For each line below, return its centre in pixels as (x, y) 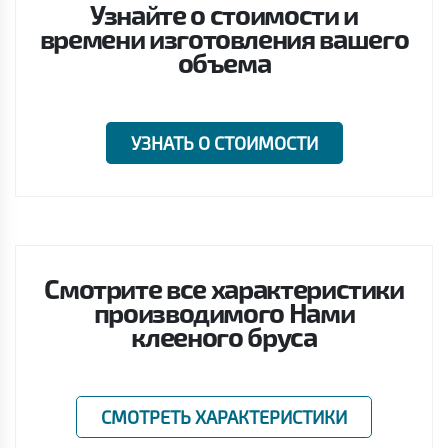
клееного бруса (224, 336)
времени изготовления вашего (224, 38)
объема (224, 62)
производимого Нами (224, 312)
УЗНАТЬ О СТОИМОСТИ (224, 143)
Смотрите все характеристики (224, 288)
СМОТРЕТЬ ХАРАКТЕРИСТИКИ (224, 417)
